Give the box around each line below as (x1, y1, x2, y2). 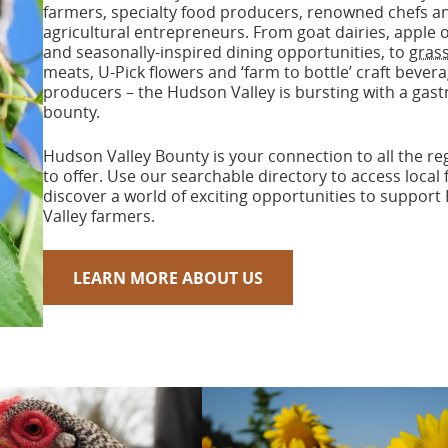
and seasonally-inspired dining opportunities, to (43, 41, 409, 64)
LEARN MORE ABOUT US (73, 266, 263, 289)
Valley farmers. (43, 205, 155, 228)
